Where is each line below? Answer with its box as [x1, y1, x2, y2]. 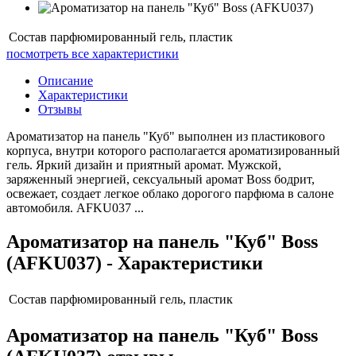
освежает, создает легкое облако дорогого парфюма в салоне [6, 187, 334, 201]
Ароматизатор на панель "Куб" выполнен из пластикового [6, 130, 325, 144]
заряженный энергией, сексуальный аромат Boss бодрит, [6, 172, 315, 187]
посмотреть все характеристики [6, 47, 179, 61]
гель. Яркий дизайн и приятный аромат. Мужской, [6, 158, 281, 172]
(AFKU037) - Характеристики [6, 253, 263, 274]
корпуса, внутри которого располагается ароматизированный [6, 144, 340, 158]
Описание [38, 74, 93, 88]
